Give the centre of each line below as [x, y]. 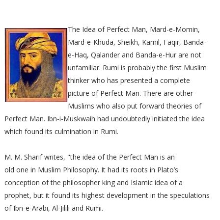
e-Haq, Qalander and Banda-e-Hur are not [134, 55]
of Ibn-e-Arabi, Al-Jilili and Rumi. [54, 208]
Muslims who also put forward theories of [134, 106]
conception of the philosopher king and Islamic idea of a [93, 182]
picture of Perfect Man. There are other [130, 93]
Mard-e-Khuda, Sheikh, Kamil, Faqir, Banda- [137, 42]
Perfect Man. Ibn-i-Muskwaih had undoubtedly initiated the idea [104, 119]
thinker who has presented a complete [129, 80]
